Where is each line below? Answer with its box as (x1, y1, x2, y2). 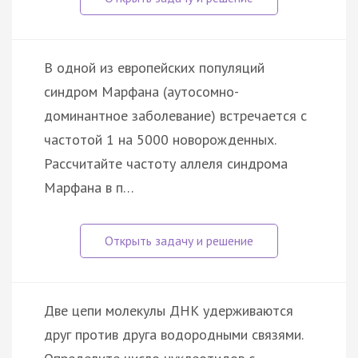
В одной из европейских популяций (44, 58, 265, 77)
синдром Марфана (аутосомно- (44, 82, 239, 101)
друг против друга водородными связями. (44, 324, 303, 344)
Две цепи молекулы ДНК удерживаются (44, 300, 293, 320)
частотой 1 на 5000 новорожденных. (44, 129, 276, 149)
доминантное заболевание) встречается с (44, 105, 307, 125)
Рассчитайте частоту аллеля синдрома (44, 153, 288, 173)
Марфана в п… (44, 177, 134, 197)
